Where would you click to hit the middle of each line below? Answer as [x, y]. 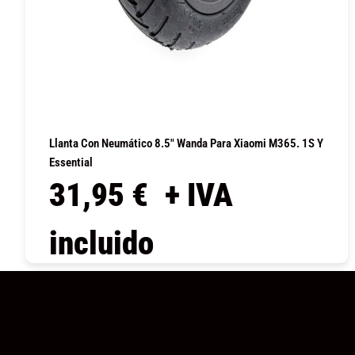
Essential [71, 162]
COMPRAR [186, 283]
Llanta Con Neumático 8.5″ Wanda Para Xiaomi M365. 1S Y [186, 143]
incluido [101, 243]
